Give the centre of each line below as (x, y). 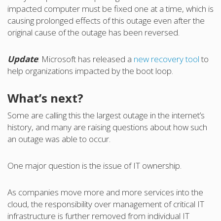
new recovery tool (166, 59)
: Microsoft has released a (86, 59)
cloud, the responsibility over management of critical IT (106, 204)
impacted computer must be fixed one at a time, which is (110, 8)
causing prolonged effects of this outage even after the (106, 20)
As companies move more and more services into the (105, 192)
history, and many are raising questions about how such (107, 127)
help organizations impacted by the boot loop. (90, 71)
